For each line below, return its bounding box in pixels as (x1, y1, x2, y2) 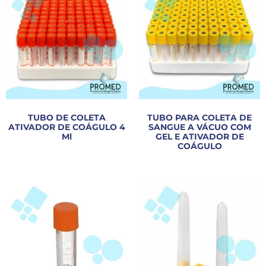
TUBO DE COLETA (27, 112, 106, 123)
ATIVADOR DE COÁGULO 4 (8, 121, 125, 132)
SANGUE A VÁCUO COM (148, 121, 251, 132)
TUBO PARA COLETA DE (147, 112, 252, 123)
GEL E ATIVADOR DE (155, 131, 244, 142)
